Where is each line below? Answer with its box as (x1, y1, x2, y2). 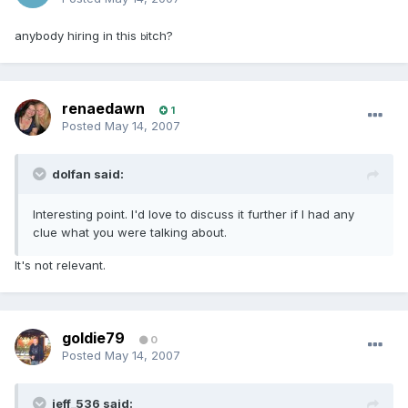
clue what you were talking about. (33, 225, 227, 240)
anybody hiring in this (15, 28, 140, 44)
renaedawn (62, 99, 145, 118)
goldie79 (62, 329, 125, 348)
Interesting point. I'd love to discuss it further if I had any (33, 207, 354, 222)
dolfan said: (52, 167, 124, 182)
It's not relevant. (15, 258, 106, 273)
